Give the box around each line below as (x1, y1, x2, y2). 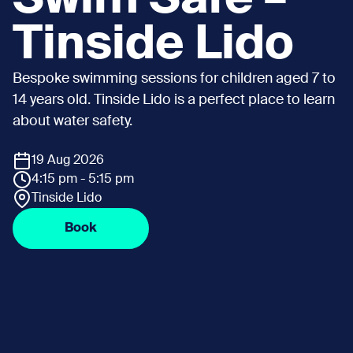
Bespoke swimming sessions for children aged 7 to (13, 71, 336, 86)
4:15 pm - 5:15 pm (32, 173, 134, 186)
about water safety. (13, 113, 132, 128)
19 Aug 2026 (32, 154, 104, 167)
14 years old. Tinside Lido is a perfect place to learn (13, 92, 335, 107)
